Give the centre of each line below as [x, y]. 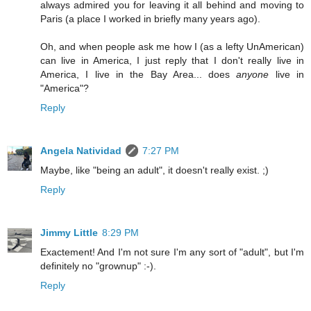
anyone [253, 75]
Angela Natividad [81, 151]
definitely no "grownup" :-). [98, 266]
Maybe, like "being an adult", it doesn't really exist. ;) [154, 170]
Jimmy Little [69, 233]
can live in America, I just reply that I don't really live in [172, 61]
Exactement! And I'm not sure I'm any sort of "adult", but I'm [172, 252]
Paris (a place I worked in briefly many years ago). [150, 19]
